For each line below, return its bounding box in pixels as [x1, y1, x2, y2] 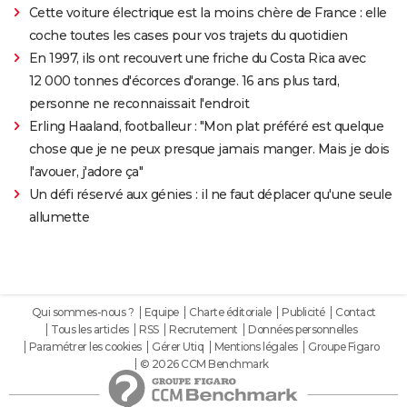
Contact [335, 304, 376, 319]
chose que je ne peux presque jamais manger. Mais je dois [28, 140, 390, 157]
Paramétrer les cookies [28, 339, 142, 353]
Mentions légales [213, 339, 298, 353]
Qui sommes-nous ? [31, 304, 134, 319]
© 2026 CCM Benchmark [139, 356, 269, 371]
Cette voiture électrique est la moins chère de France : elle [28, 4, 387, 21]
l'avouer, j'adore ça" [28, 163, 144, 180]
